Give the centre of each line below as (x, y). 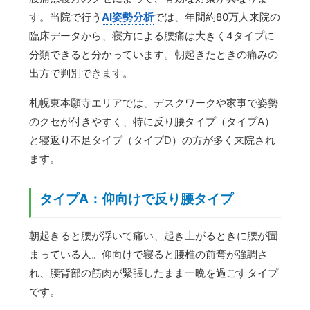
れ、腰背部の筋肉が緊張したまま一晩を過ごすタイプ (154, 273)
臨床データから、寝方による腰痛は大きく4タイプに (152, 36)
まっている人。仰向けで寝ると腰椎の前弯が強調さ (149, 255)
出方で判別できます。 (81, 73)
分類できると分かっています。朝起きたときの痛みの (154, 55)
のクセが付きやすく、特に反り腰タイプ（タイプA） (152, 122)
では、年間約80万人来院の (217, 17)
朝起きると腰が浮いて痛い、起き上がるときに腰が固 (154, 236)
